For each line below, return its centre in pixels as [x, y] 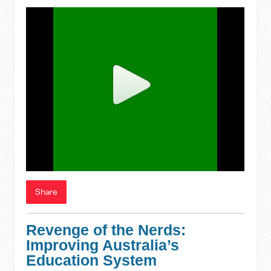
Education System [92, 260]
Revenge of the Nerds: [106, 230]
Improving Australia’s [103, 245]
